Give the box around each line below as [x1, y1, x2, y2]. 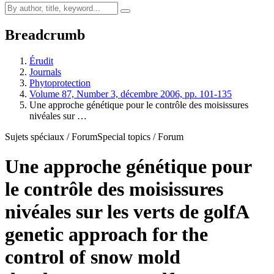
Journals [29, 66, 61, 77]
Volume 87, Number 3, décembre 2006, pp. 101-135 [29, 88, 232, 99]
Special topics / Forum [97, 131, 183, 142]
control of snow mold [5, 246, 180, 268]
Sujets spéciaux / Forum [5, 131, 97, 142]
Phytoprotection [29, 77, 91, 88]
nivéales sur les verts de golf [5, 201, 235, 223]
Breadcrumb [5, 26, 85, 43]
